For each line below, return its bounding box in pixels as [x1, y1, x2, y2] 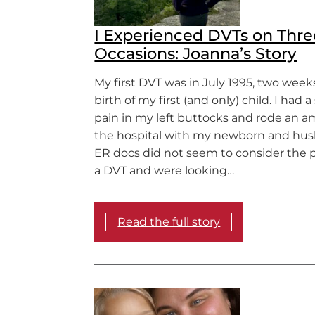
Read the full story [117, 214, 221, 229]
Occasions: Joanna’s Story [94, 43, 297, 63]
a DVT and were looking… [94, 163, 235, 177]
